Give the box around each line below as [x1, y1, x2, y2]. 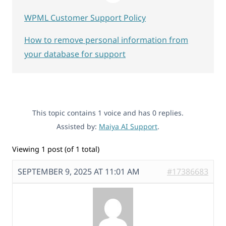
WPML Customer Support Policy [24, 12, 146, 23]
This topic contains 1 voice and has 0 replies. [32, 107, 184, 118]
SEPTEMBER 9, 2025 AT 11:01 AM [18, 166, 140, 178]
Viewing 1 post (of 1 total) [12, 144, 99, 154]
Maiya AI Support [99, 121, 157, 131]
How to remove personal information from [24, 34, 188, 45]
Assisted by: [56, 121, 99, 131]
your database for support [24, 48, 126, 60]
